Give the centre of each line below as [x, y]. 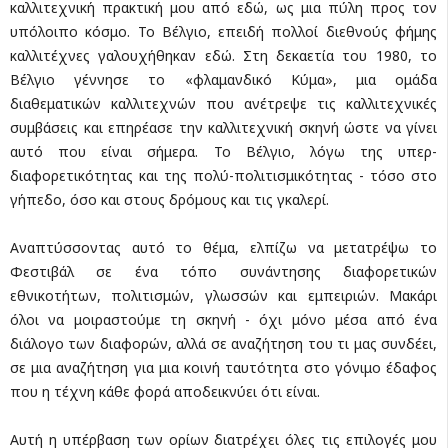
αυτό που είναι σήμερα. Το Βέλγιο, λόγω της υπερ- [223, 151]
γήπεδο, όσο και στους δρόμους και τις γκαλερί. [169, 199]
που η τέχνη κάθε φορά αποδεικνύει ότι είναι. [165, 391]
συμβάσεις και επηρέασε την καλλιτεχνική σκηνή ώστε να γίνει [223, 127]
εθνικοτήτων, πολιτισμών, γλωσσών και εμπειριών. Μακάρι [223, 295]
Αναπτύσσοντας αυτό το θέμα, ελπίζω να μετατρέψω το [223, 247]
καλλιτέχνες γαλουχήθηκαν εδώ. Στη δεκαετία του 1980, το [223, 55]
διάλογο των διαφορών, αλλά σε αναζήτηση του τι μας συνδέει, [223, 343]
